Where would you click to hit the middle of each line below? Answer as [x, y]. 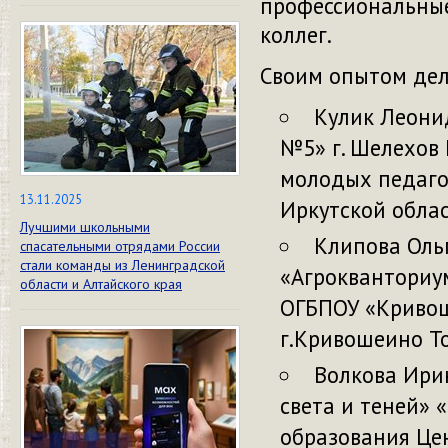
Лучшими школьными [85, 227]
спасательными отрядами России [120, 246]
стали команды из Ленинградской [122, 265]
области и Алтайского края [101, 284]
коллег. [296, 35]
